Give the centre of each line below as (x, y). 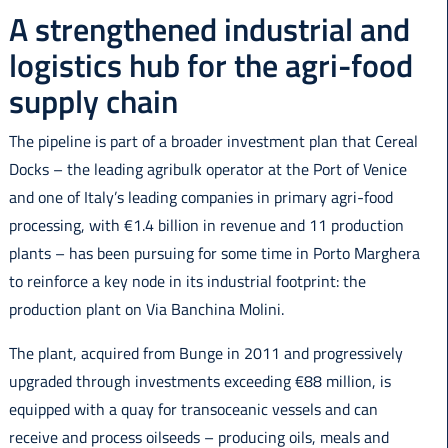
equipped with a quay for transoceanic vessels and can (193, 409)
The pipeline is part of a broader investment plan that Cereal (213, 141)
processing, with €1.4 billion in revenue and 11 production (206, 225)
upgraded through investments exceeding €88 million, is (199, 381)
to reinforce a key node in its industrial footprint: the (187, 281)
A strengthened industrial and (209, 29)
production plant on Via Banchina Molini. (146, 309)
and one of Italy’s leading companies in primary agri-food (200, 197)
